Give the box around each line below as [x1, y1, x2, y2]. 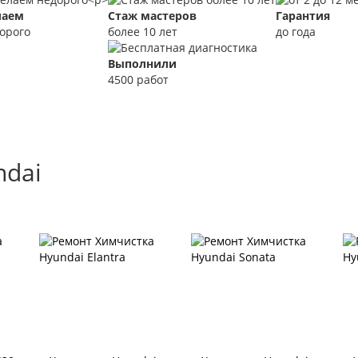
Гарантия [276, 8, 330, 24]
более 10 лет [108, 24, 177, 40]
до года [276, 24, 316, 40]
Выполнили [108, 56, 177, 72]
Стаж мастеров [108, 8, 197, 24]
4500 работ [108, 72, 169, 88]
